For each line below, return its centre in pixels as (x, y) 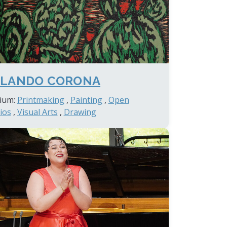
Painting (86, 100)
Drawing (80, 112)
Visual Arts (37, 112)
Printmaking (41, 100)
